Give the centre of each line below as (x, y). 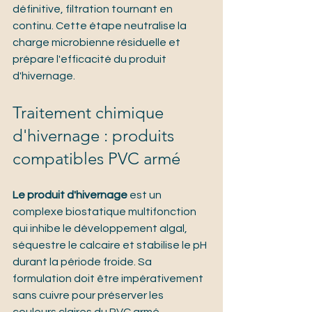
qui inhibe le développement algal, (101, 229)
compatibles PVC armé (96, 159)
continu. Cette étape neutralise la (101, 26)
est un (146, 195)
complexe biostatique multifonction (106, 212)
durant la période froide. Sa (83, 262)
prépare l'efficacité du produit (91, 60)
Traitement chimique (90, 113)
